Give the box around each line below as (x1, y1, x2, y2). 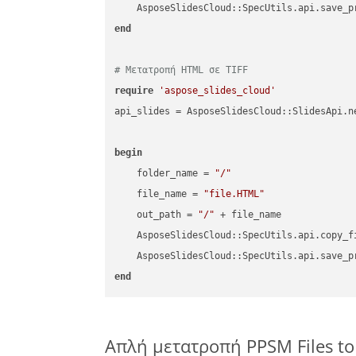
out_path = (114, 209, 199, 221)
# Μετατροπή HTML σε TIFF (114, 64, 249, 76)
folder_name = (114, 168, 215, 180)
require (114, 85, 154, 97)
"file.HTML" (203, 188, 265, 200)
